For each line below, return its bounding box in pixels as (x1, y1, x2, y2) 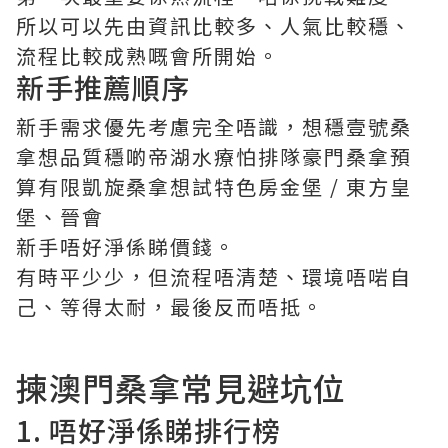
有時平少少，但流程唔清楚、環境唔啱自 (16, 262, 412, 292)
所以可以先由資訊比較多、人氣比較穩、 (16, 11, 412, 41)
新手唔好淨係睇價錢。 (16, 232, 236, 262)
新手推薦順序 (16, 67, 190, 108)
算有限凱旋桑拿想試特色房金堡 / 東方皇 (16, 172, 412, 202)
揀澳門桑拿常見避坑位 (16, 364, 346, 411)
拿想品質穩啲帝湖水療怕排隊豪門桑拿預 (16, 142, 412, 172)
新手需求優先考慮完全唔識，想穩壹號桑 (16, 112, 412, 142)
